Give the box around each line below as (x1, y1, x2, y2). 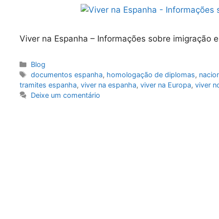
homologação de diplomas (107, 70, 196, 79)
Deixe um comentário (31, 91, 101, 100)
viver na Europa (140, 81, 191, 89)
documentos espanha (31, 70, 103, 79)
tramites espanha (20, 81, 77, 89)
